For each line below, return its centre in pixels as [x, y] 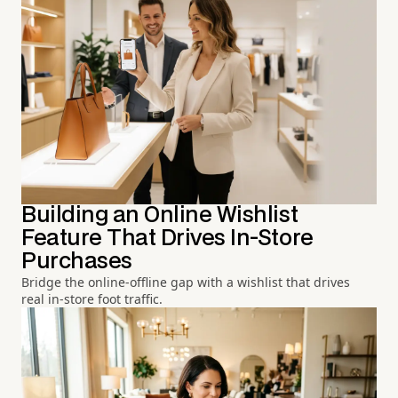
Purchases [77, 261]
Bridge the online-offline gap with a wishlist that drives [186, 282]
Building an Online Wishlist [160, 215]
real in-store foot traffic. [92, 298]
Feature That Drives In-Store [167, 238]
